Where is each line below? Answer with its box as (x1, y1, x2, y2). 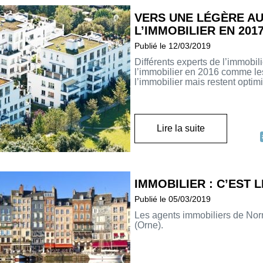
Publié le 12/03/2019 (134, 41, 211, 51)
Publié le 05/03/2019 (134, 194, 211, 204)
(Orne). (134, 220, 163, 231)
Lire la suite (156, 123, 205, 134)
